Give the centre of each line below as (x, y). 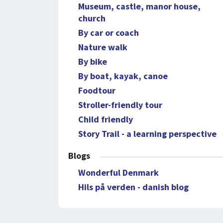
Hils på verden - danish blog (133, 187)
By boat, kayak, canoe (123, 76)
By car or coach (109, 33)
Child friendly (106, 119)
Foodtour (97, 90)
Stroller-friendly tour (120, 105)
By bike (93, 61)
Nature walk (103, 47)
